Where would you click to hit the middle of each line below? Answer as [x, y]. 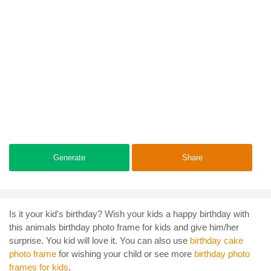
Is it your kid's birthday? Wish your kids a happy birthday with [129, 214]
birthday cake [217, 240]
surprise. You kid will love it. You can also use [100, 240]
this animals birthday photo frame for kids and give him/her [124, 227]
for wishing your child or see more [125, 253]
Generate [69, 157]
